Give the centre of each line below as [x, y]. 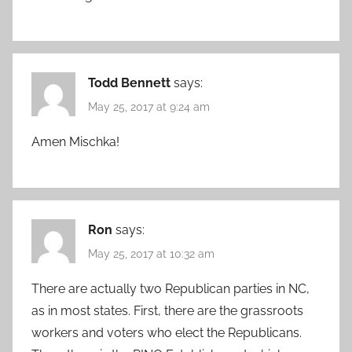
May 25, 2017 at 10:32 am [151, 254]
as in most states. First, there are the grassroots [167, 311]
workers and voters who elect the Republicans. [167, 333]
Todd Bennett [129, 82]
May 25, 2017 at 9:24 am [149, 106]
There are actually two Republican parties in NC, [170, 289]
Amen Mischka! [75, 141]
